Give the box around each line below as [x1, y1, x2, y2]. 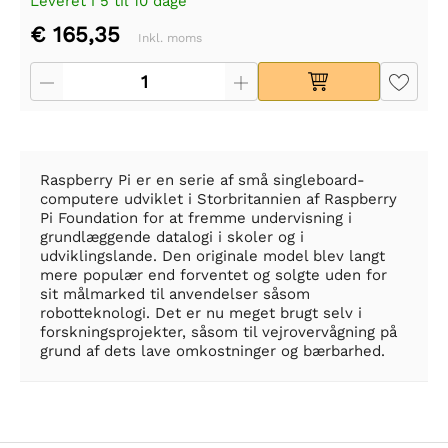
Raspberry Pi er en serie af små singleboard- [40, 171, 365, 190]
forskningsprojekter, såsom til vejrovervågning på [40, 323, 397, 342]
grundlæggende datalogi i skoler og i [40, 228, 304, 247]
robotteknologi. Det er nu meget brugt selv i [40, 304, 362, 323]
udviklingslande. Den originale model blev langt [40, 247, 385, 266]
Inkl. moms [138, 31, 202, 46]
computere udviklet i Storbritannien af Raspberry [40, 190, 397, 209]
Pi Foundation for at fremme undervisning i [40, 209, 352, 228]
